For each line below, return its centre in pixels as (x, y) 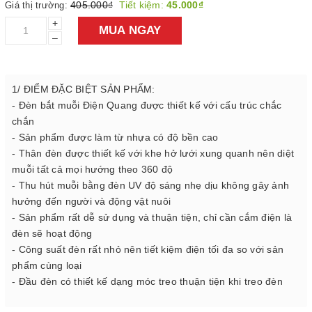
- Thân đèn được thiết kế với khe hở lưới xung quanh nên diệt (153, 153)
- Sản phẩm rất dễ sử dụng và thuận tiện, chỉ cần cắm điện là (152, 217)
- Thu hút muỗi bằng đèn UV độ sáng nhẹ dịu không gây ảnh (150, 185)
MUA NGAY (130, 31)
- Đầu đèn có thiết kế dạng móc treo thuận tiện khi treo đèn (147, 281)
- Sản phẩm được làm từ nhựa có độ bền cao (115, 137)
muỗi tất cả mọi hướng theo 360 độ (93, 169)
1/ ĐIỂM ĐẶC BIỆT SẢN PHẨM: (84, 89)
